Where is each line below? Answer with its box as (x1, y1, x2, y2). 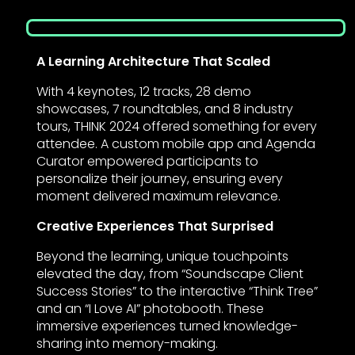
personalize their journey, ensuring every (36, 170, 283, 189)
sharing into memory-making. (36, 334, 218, 353)
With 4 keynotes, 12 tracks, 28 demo (36, 82, 251, 101)
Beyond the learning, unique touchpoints (36, 247, 288, 266)
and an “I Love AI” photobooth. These (36, 300, 264, 319)
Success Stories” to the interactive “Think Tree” (36, 282, 318, 301)
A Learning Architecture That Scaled (36, 52, 270, 71)
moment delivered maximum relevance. (36, 187, 281, 206)
